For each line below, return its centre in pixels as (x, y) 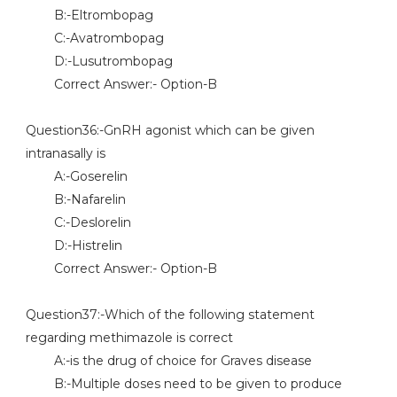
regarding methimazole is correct (129, 338)
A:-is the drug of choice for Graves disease (168, 361)
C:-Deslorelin (78, 222)
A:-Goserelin (76, 176)
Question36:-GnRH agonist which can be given (170, 130)
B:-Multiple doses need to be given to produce (183, 384)
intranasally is (65, 153)
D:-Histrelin (74, 245)
